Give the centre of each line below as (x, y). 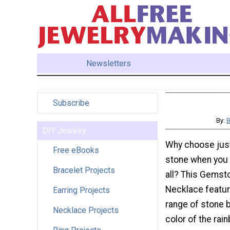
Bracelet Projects (84, 170)
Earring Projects (81, 190)
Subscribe (71, 103)
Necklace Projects (86, 210)
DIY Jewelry (64, 130)
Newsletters (109, 63)
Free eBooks (76, 150)
